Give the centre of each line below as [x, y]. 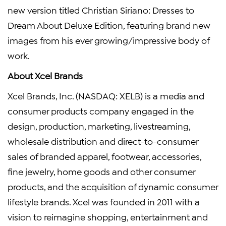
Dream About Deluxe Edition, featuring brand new [109, 25]
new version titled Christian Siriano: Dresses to [101, 10]
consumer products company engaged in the [101, 110]
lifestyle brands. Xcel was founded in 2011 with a [104, 201]
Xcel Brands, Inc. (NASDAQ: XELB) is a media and [106, 95]
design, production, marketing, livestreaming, [99, 126]
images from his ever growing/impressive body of [108, 40]
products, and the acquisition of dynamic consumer [113, 186]
